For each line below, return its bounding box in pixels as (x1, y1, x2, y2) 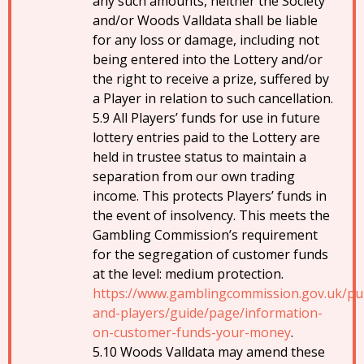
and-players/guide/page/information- (93, 304, 323, 322)
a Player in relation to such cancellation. (93, 89, 333, 107)
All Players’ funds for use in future (113, 109, 320, 127)
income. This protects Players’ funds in (93, 187, 327, 205)
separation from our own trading (93, 167, 295, 185)
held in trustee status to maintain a (93, 148, 306, 166)
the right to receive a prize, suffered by (93, 70, 329, 88)
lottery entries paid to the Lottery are (93, 128, 320, 146)
